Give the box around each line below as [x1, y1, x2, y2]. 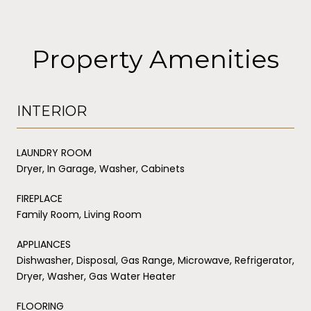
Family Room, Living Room [17, 207, 142, 221]
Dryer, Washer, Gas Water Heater [17, 269, 176, 283]
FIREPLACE [17, 191, 62, 205]
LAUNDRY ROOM [17, 145, 92, 160]
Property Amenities [32, 43, 279, 74]
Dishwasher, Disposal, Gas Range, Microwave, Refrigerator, [17, 253, 294, 267]
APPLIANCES [17, 237, 71, 251]
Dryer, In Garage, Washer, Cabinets [17, 161, 185, 176]
